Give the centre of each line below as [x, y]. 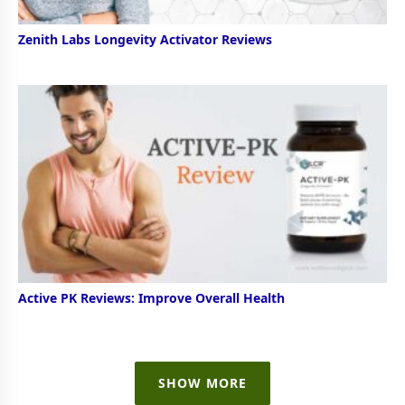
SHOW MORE [202, 383]
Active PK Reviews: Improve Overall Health [151, 298]
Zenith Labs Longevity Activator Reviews [145, 40]
